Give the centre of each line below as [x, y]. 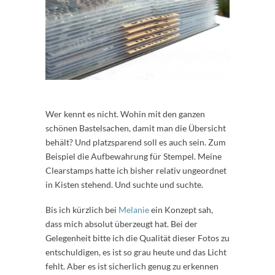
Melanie [134, 209]
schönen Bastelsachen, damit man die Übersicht [136, 128]
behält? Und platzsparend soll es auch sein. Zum [136, 142]
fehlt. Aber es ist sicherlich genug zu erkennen [132, 266]
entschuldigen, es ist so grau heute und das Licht [136, 252]
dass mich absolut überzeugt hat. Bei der [122, 223]
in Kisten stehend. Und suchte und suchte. [124, 184]
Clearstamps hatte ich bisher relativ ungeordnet [136, 170]
